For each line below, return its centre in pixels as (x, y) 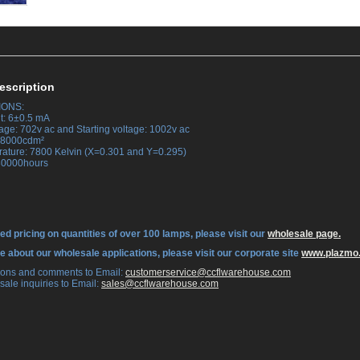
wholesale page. (304, 234)
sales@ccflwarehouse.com (160, 284)
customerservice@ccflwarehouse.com (208, 272)
